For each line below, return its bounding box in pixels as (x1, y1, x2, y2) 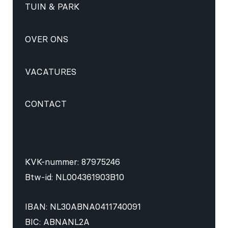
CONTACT (24, 99, 67, 109)
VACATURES (24, 66, 76, 77)
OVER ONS (24, 34, 68, 44)
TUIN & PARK (24, 2, 79, 12)
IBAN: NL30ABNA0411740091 (24, 201, 141, 212)
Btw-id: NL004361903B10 (24, 172, 124, 182)
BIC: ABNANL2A (24, 216, 90, 227)
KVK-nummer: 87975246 (24, 156, 120, 167)
